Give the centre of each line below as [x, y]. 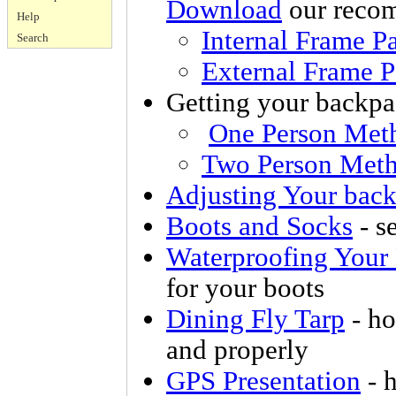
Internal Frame [283, 41]
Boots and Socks [259, 226]
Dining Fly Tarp [255, 319]
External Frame [287, 72]
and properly [237, 350]
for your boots [245, 288]
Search [32, 37]
